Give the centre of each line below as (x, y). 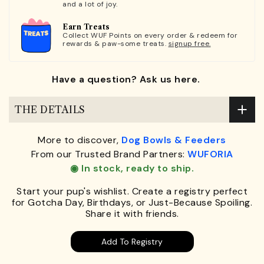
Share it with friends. (132, 214)
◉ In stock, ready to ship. (132, 169)
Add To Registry (132, 242)
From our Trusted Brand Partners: (109, 154)
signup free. (189, 43)
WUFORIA (210, 154)
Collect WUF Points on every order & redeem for (150, 35)
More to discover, (80, 140)
